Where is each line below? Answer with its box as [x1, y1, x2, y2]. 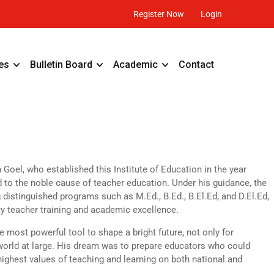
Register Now [133, 9, 184, 19]
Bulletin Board [30, 59, 92, 70]
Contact [179, 59, 214, 70]
